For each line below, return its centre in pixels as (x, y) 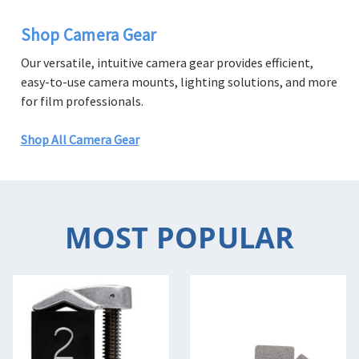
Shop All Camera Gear (80, 140)
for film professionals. (82, 101)
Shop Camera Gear (89, 35)
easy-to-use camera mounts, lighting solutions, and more (179, 82)
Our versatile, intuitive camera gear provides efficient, (167, 63)
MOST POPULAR (179, 238)
